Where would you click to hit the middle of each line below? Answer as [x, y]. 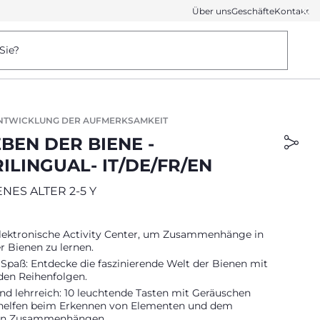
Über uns [212, 11]
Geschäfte [253, 11]
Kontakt [292, 11]
